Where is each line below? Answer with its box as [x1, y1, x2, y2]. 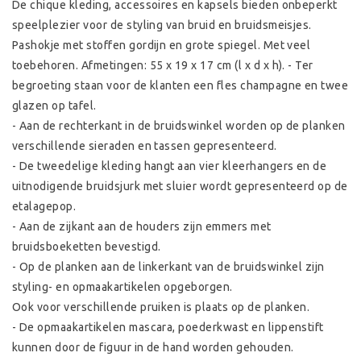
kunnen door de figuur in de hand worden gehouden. [12, 341, 294, 355]
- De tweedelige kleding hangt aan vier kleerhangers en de [12, 160, 327, 173]
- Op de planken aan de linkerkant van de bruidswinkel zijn [12, 260, 325, 274]
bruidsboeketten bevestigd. [12, 240, 161, 254]
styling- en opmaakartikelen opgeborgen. [12, 280, 236, 294]
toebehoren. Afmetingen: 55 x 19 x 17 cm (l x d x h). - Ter [12, 59, 313, 73]
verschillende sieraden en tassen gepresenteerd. [12, 139, 280, 153]
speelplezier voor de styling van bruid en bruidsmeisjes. [12, 19, 312, 32]
